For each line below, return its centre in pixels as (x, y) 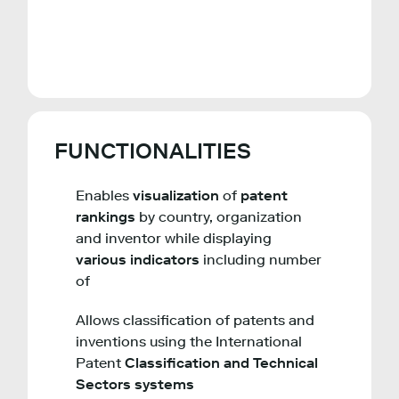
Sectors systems (135, 385)
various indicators (139, 260)
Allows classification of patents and (195, 321)
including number (262, 260)
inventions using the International (189, 342)
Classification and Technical (221, 363)
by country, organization (220, 217)
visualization (178, 196)
